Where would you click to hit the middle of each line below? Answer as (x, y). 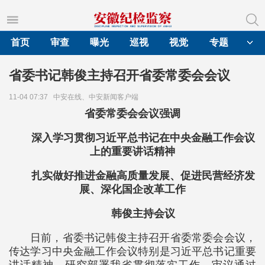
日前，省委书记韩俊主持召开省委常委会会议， (143, 238)
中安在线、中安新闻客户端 (98, 97)
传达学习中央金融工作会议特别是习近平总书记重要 (132, 251)
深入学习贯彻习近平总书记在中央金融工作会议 (143, 138)
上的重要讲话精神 (132, 151)
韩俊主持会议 (143, 214)
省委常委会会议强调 (132, 114)
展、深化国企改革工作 (132, 189)
